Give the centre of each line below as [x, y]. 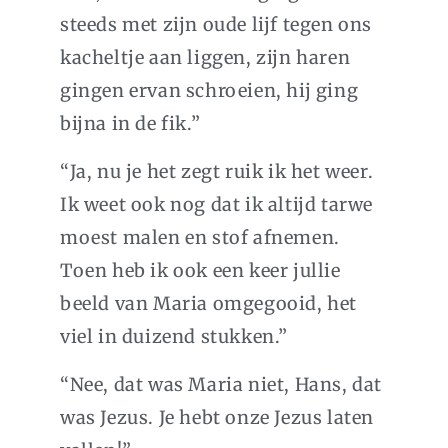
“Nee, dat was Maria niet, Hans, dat [221, 385]
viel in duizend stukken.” [174, 337]
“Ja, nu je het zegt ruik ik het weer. [217, 172]
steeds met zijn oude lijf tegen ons [216, 25]
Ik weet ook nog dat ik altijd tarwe [217, 205]
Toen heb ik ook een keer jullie [200, 271]
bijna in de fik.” [130, 124]
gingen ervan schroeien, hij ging [209, 91]
